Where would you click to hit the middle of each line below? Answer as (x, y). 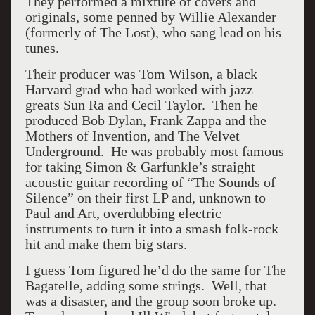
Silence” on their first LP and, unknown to (145, 198)
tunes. (44, 48)
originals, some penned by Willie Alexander (150, 17)
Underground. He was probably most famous (154, 151)
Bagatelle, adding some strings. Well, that (146, 285)
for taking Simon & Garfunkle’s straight (140, 167)
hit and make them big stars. (106, 244)
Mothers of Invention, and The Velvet (132, 136)
